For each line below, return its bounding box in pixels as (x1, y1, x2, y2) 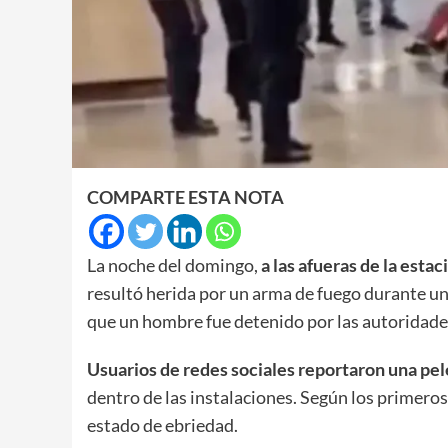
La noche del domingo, (87, 253, 261, 276)
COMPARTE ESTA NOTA (87, 185, 284, 208)
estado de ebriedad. (87, 413, 238, 436)
